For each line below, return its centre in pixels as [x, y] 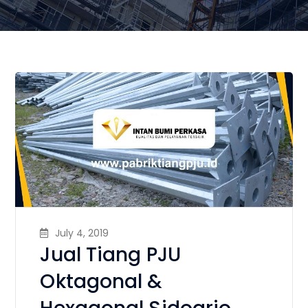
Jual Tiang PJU [110, 254]
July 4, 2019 [82, 233]
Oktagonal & [101, 281]
